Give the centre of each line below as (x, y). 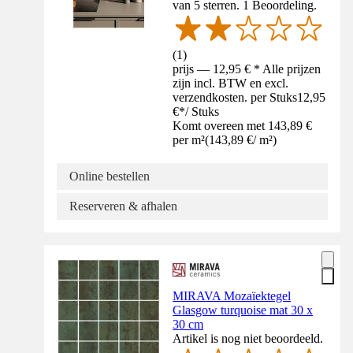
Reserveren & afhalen (123, 206)
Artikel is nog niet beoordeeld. (248, 338)
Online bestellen (110, 176)
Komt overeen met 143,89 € (243, 125)
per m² (189, 139)
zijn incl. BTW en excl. (231, 83)
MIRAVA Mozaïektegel (232, 295)
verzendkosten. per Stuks (235, 97)
